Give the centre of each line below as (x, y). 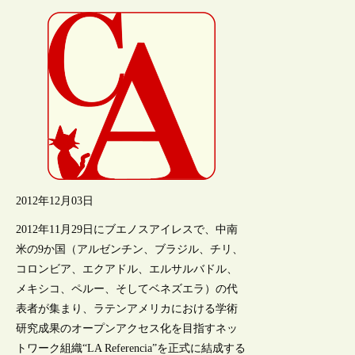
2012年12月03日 (55, 200)
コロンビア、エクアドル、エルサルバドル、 (127, 269)
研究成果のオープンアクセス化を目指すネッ (127, 328)
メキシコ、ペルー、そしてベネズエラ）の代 (127, 288)
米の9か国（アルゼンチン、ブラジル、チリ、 (130, 249)
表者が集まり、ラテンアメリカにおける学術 (127, 308)
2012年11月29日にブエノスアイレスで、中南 (127, 229)
